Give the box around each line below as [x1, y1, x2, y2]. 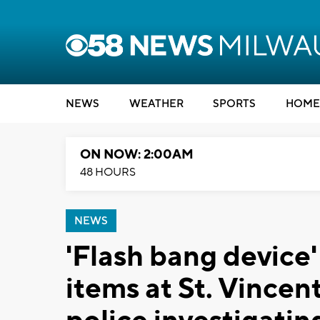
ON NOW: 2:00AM [80, 146, 194, 163]
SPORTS [213, 97, 256, 111]
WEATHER [129, 97, 184, 111]
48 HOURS [80, 165, 136, 179]
